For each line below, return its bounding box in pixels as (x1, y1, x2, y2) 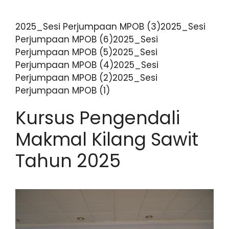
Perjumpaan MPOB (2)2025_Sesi (15, 71, 157, 84)
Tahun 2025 (15, 148, 121, 173)
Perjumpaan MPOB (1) (15, 84, 110, 97)
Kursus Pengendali (15, 105, 180, 130)
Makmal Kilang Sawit (15, 126, 198, 152)
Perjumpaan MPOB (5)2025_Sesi (15, 45, 157, 58)
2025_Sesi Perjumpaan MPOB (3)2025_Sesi (15, 20, 205, 33)
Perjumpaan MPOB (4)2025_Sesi (15, 58, 158, 71)
